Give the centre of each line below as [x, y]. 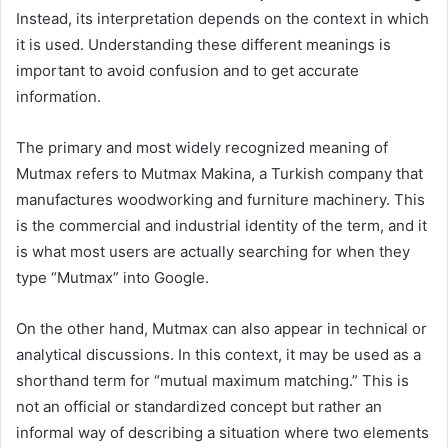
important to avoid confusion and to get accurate [187, 71]
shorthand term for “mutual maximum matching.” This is [212, 381]
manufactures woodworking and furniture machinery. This [220, 200]
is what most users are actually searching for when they [213, 252]
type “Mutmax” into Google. [112, 278]
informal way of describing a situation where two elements [222, 433]
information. [58, 97]
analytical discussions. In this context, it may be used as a [218, 355]
